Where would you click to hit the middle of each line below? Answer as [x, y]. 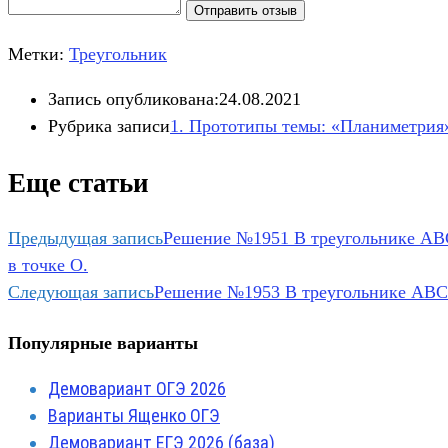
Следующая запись [81, 292]
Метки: [38, 54]
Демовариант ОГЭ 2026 [137, 389]
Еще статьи [78, 182]
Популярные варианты [103, 343]
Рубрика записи [109, 126]
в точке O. [48, 265]
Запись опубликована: [133, 99]
